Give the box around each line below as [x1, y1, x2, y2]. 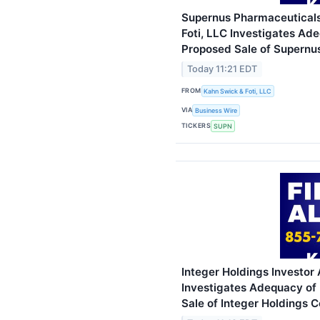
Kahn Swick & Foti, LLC [204, 86, 272, 95]
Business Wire [195, 106, 238, 114]
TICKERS [181, 121, 211, 130]
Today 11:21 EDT [187, 64, 258, 75]
